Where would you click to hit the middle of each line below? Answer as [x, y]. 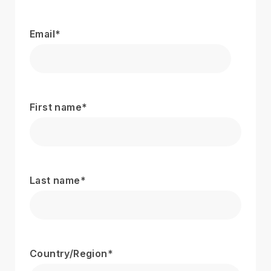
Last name [55, 180]
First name [56, 107]
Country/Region [69, 253]
